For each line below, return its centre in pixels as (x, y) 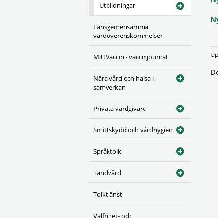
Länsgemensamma (121, 27)
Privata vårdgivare (120, 109)
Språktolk (107, 151)
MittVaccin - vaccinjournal (130, 57)
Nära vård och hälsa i (124, 78)
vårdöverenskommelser (128, 36)
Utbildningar (117, 5)
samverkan (109, 87)
